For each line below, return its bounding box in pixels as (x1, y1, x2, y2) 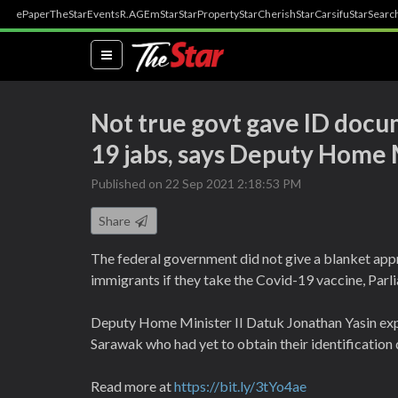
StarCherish (239, 7, 296, 20)
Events (87, 7, 120, 20)
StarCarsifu (296, 7, 349, 20)
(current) (114, 45, 163, 61)
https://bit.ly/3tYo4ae (174, 378, 306, 394)
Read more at (91, 378, 174, 394)
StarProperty (179, 7, 239, 20)
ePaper (16, 7, 50, 20)
